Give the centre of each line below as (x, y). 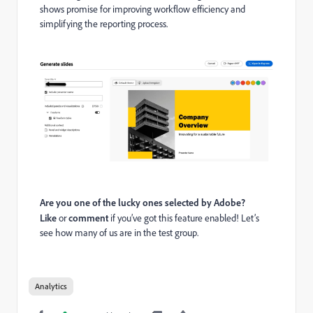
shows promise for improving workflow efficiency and (143, 9)
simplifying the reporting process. (104, 24)
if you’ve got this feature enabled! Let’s (184, 218)
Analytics (51, 286)
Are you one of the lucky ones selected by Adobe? (143, 203)
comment (88, 218)
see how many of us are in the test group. (119, 233)
